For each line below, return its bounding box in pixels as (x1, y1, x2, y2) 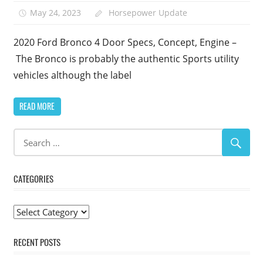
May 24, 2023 (30, 6, 82, 18)
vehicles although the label (13, 68, 131, 82)
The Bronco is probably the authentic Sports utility (13, 52, 239, 65)
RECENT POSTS (13, 235, 60, 249)
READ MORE (19, 100, 55, 113)
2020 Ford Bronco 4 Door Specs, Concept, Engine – (13, 35, 237, 49)
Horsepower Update (108, 6, 187, 18)
